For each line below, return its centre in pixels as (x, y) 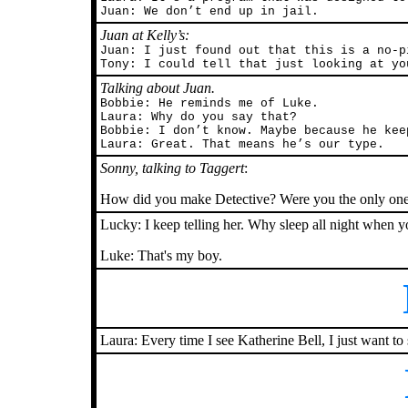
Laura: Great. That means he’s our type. (242, 144)
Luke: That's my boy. (161, 255)
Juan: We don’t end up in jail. (209, 11)
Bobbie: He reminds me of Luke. (209, 103)
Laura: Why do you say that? (199, 117)
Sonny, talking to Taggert (172, 168)
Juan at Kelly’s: (145, 35)
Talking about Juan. (158, 88)
